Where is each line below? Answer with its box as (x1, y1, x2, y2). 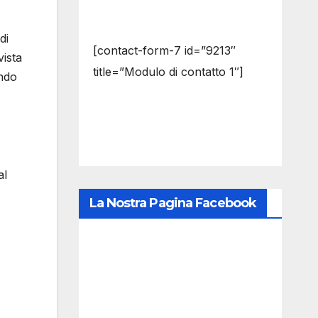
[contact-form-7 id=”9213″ (92, 43, 236, 57)
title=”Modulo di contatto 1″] (92, 65, 243, 79)
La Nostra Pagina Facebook (89, 195, 256, 211)
